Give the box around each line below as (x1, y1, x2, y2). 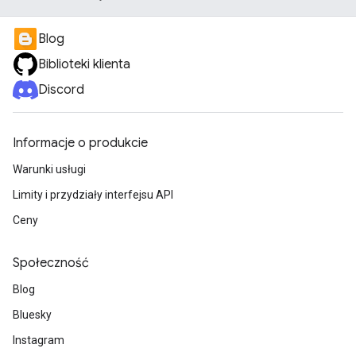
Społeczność (13, 255, 89, 271)
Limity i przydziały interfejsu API (13, 188, 173, 201)
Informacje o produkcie (13, 135, 148, 151)
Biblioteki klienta (38, 56, 130, 72)
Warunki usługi (13, 163, 86, 176)
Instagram (13, 334, 64, 346)
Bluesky (13, 308, 52, 321)
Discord (38, 82, 84, 98)
